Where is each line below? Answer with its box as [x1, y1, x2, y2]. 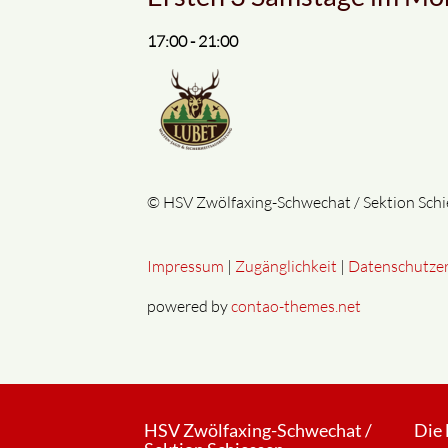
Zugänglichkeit [235, 255, 337, 276]
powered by [147, 295, 231, 316]
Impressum [147, 255, 224, 276]
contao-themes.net [231, 295, 361, 316]
